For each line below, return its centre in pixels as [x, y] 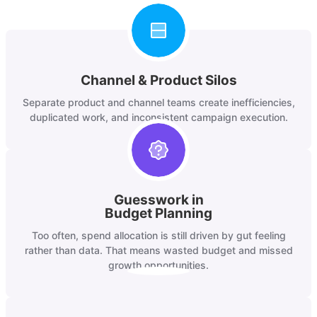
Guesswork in [158, 200]
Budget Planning [158, 214]
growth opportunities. [158, 265]
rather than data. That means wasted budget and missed [158, 250]
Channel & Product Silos [158, 81]
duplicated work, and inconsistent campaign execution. [158, 117]
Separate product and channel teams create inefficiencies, [158, 103]
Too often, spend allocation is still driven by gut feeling [158, 236]
